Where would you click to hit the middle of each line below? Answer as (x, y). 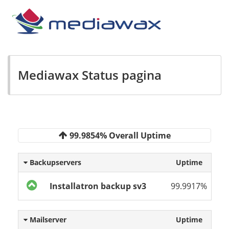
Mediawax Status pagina (90, 75)
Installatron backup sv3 (98, 186)
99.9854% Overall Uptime (119, 135)
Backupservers (54, 163)
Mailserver (47, 220)
